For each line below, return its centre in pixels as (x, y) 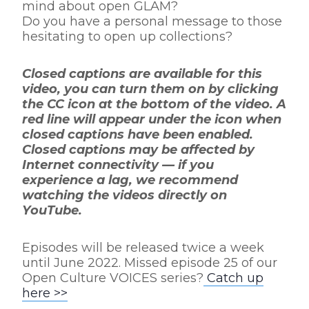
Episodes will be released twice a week (143, 248)
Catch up (235, 278)
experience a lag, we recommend (130, 180)
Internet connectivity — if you (118, 165)
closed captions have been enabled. (138, 134)
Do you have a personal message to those (152, 21)
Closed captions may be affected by (138, 150)
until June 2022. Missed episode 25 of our (150, 263)
